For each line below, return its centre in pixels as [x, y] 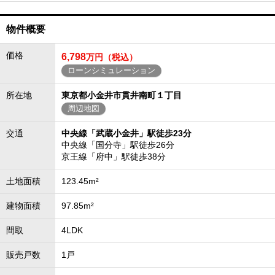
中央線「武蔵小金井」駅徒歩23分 [126, 133]
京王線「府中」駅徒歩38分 [114, 157]
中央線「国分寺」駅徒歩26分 [118, 145]
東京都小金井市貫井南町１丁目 [122, 95]
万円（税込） [112, 57]
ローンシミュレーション [111, 70]
